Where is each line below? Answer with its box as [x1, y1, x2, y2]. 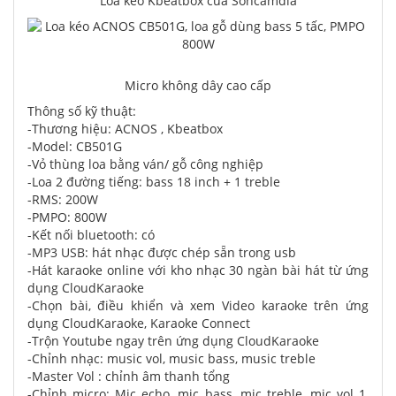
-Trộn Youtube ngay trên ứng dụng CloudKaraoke [27, 332, 319, 349]
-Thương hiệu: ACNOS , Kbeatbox [27, 120, 223, 137]
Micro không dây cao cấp [125, 77, 271, 94]
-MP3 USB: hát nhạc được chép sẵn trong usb [27, 244, 296, 261]
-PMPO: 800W [27, 209, 107, 225]
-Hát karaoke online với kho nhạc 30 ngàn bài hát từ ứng [27, 262, 369, 278]
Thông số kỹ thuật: [27, 103, 136, 119]
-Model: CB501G [27, 138, 122, 155]
